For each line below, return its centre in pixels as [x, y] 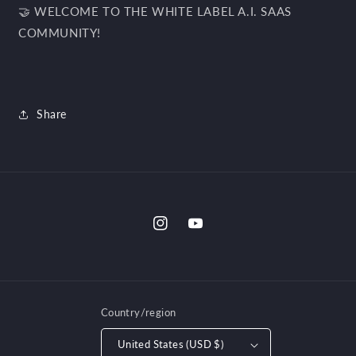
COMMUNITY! [60, 32]
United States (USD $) [170, 344]
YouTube [210, 232]
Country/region [138, 312]
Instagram [179, 232]
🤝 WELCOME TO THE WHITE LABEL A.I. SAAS [155, 11]
